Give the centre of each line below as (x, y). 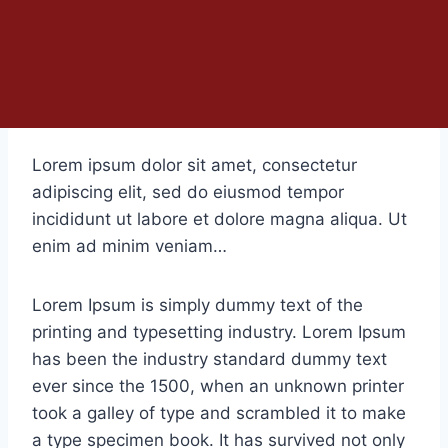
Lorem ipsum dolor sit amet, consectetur (194, 164)
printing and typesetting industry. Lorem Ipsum (219, 331)
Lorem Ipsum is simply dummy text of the (197, 304)
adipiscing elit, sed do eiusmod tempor (188, 191)
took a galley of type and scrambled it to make (219, 412)
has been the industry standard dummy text (209, 358)
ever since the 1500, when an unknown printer (218, 385)
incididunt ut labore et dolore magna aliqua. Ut (219, 218)
